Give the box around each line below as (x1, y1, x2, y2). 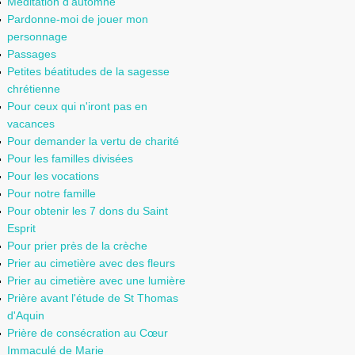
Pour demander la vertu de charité (7, 135, 179, 147)
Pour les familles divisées (7, 152, 133, 165)
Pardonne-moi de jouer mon (7, 13, 148, 25)
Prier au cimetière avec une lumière (7, 274, 185, 287)
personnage (7, 30, 67, 43)
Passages (7, 48, 56, 60)
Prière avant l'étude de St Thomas (7, 292, 178, 304)
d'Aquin (7, 309, 44, 322)
